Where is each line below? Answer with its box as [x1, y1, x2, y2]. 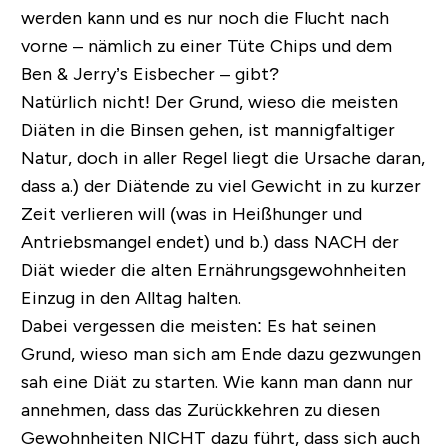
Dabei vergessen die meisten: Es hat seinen [20, 316, 376, 337]
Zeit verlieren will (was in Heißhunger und [20, 204, 362, 225]
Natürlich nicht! [20, 92, 150, 113]
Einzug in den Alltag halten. [20, 288, 241, 309]
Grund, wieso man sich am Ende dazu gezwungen [20, 344, 421, 365]
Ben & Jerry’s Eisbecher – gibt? [20, 64, 279, 85]
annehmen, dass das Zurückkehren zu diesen [20, 400, 380, 421]
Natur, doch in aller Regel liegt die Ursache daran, [20, 148, 425, 169]
